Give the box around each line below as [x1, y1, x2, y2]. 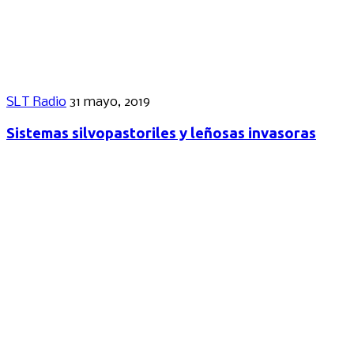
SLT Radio [6, 94, 66, 110]
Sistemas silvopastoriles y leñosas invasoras [6, 124, 316, 141]
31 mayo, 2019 [70, 94, 150, 110]
